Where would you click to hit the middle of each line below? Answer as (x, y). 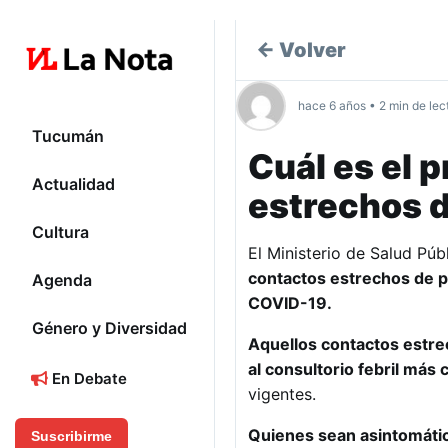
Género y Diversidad (109, 328)
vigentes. (282, 394)
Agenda (62, 280)
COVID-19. (290, 303)
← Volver (301, 50)
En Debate (87, 379)
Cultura (60, 232)
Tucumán (68, 136)
